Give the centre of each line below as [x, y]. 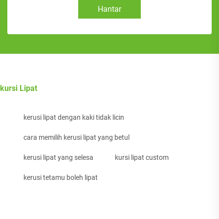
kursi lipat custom [142, 158]
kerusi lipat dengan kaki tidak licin [74, 118]
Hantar [109, 9]
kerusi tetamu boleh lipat [61, 178]
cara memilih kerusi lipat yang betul [77, 138]
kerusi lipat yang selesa [58, 158]
